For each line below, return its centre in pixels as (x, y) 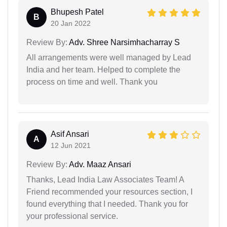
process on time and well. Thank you (92, 82)
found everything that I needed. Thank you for (107, 204)
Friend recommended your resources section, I (109, 192)
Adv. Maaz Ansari (99, 164)
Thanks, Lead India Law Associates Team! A (105, 179)
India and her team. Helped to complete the (103, 69)
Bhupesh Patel (77, 12)
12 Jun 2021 (71, 145)
